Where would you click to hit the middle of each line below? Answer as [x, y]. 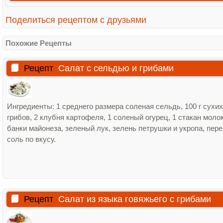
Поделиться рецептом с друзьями [76, 20]
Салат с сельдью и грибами [116, 68]
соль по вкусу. [31, 139]
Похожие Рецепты [39, 43]
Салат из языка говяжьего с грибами [135, 199]
